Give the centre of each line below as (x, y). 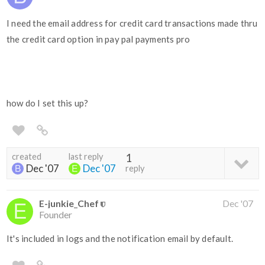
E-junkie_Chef (69, 203)
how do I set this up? (48, 103)
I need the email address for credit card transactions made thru (132, 23)
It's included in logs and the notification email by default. (120, 239)
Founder (56, 215)
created (27, 157)
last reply (86, 157)
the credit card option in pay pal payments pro (98, 39)
